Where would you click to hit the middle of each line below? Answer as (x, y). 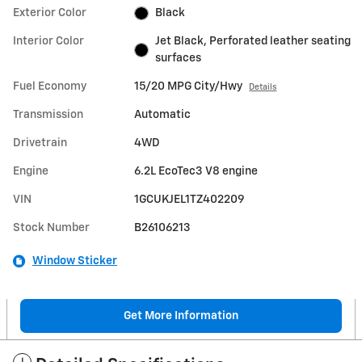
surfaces (178, 59)
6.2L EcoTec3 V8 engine (196, 172)
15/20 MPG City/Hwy (189, 87)
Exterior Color (50, 13)
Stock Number (51, 228)
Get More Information (181, 316)
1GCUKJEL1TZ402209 (189, 200)
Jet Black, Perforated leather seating (253, 42)
